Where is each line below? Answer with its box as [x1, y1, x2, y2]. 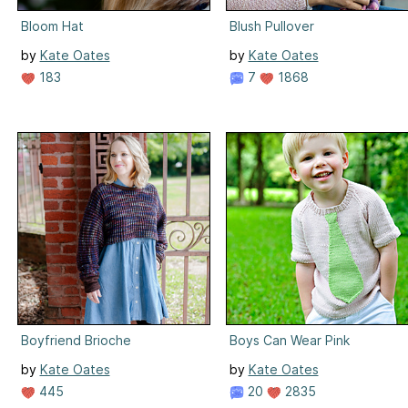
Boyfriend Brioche [20, 331, 131, 348]
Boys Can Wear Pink [229, 331, 350, 348]
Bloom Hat [20, 17, 84, 34]
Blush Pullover [229, 17, 314, 34]
